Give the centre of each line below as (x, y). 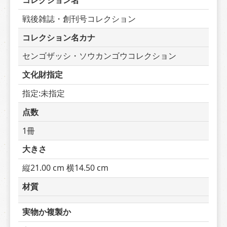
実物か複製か (47, 212)
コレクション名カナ (59, 37)
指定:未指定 (44, 93)
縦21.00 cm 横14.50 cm (65, 168)
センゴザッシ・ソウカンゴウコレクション (99, 56)
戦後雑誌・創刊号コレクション (79, 18)
